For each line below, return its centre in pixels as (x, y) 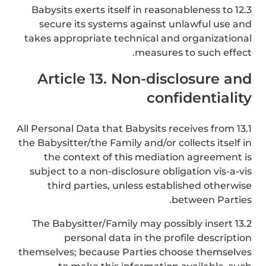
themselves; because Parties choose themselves (135, 252)
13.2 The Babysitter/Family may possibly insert (132, 224)
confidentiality (199, 98)
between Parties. (212, 200)
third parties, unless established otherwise (150, 186)
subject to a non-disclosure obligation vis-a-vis (141, 171)
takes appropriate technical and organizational (138, 38)
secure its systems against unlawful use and (145, 24)
